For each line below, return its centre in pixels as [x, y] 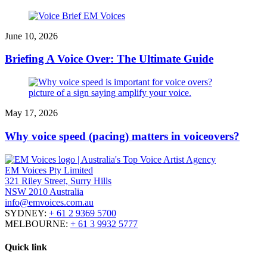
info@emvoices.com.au [49, 202]
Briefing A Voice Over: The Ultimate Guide [109, 59]
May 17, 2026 [31, 113]
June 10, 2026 [31, 36]
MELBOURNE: [38, 223]
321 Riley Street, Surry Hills [58, 181]
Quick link [26, 247]
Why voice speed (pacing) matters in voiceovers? [122, 136]
